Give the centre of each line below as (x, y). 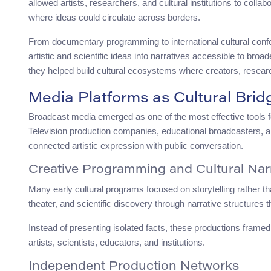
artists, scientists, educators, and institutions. (117, 243)
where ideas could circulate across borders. (114, 18)
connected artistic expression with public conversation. (136, 146)
